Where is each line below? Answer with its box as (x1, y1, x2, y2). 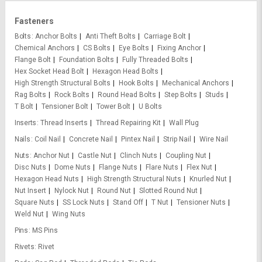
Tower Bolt (96, 102, 130, 111)
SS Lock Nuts (63, 198, 105, 207)
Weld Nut (15, 210, 44, 219)
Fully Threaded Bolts (122, 56, 188, 64)
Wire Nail (199, 135, 228, 144)
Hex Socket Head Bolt (15, 67, 84, 76)
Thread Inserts (40, 119, 88, 127)
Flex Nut (187, 163, 212, 172)
